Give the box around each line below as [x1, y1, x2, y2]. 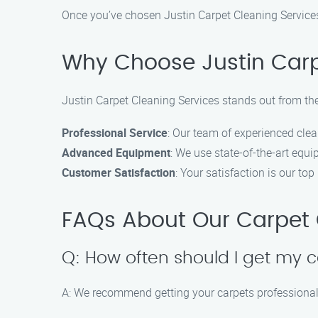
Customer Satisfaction [62, 165, 175, 180]
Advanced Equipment [62, 145, 170, 160]
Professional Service [62, 125, 168, 141]
